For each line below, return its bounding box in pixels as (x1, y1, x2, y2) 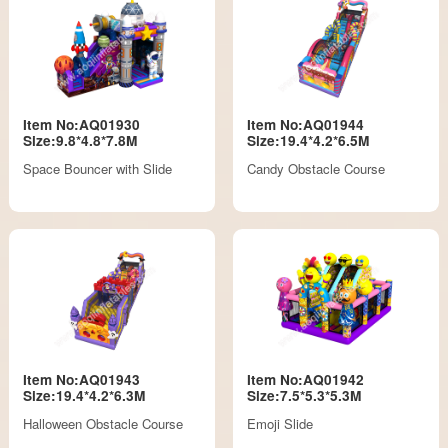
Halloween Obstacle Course (23, 414, 184, 434)
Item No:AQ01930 (23, 114, 141, 134)
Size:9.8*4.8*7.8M (23, 130, 138, 150)
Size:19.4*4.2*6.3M (23, 385, 146, 405)
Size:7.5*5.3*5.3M (246, 385, 361, 405)
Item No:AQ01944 (246, 114, 364, 134)
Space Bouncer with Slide (23, 159, 173, 179)
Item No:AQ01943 (23, 369, 141, 389)
